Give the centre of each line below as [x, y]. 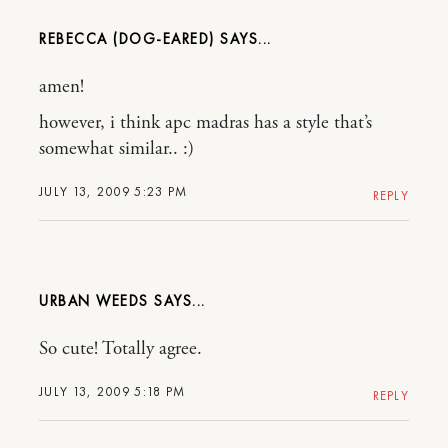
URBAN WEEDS [94, 300]
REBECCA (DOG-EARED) [127, 38]
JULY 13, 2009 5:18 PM [112, 391]
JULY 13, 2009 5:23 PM [113, 191]
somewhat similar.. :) [116, 148]
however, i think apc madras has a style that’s [205, 122]
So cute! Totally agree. [120, 348]
